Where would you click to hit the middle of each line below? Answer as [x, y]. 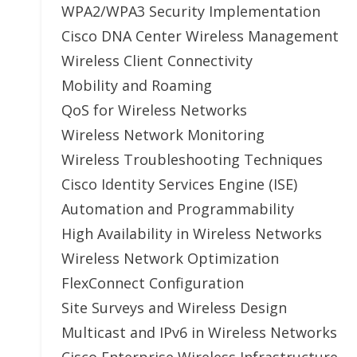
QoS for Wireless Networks [154, 110]
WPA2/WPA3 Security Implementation [191, 11]
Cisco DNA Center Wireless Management [200, 36]
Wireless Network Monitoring [163, 135]
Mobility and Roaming [137, 85]
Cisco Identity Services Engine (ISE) [179, 184]
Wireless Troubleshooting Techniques [192, 159]
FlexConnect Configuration [153, 283]
